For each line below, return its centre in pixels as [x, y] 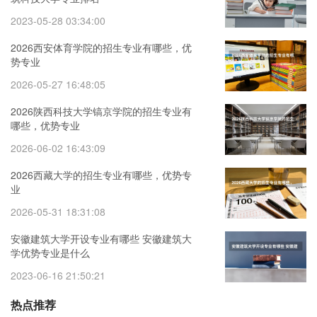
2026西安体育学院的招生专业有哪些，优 [101, 48]
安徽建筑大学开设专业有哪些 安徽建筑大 [101, 239]
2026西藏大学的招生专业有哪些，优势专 [101, 175]
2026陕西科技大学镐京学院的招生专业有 [101, 111]
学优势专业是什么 [50, 253]
